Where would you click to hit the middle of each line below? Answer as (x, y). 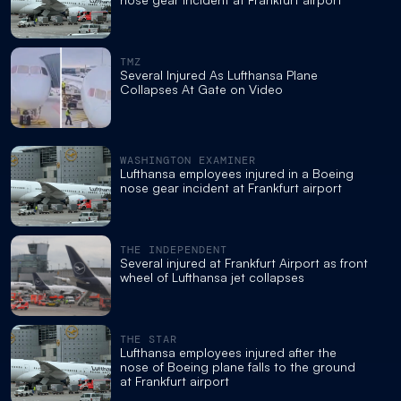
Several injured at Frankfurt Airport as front (244, 262)
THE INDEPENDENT (174, 249)
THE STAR (149, 339)
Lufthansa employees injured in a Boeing (237, 173)
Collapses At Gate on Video (201, 89)
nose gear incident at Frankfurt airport (231, 187)
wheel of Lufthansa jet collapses (212, 277)
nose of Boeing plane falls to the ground (238, 366)
